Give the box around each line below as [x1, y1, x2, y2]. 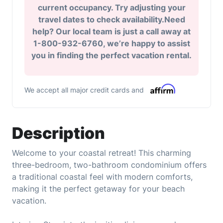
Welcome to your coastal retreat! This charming [12, 148, 191, 158]
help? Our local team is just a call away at [32, 26, 191, 37]
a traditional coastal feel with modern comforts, [12, 172, 193, 182]
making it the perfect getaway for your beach [12, 184, 185, 194]
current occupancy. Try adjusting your [37, 2, 186, 13]
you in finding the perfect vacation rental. [31, 50, 192, 61]
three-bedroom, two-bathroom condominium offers [12, 160, 207, 170]
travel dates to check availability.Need [38, 14, 185, 25]
